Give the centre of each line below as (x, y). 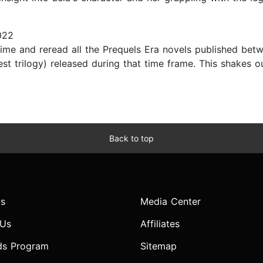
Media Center (171, 202)
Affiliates (160, 224)
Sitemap (159, 246)
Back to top (131, 139)
